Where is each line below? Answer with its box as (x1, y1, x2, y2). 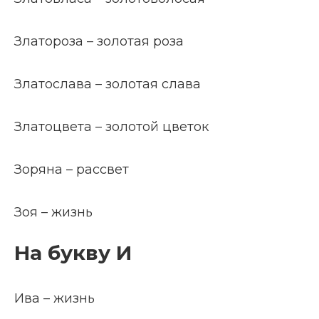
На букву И (14, 241, 132, 265)
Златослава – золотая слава (14, 76, 201, 92)
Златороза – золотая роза (14, 33, 184, 49)
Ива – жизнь (14, 291, 95, 306)
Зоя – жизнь (14, 204, 93, 220)
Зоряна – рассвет (14, 162, 129, 177)
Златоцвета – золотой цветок (14, 119, 209, 135)
